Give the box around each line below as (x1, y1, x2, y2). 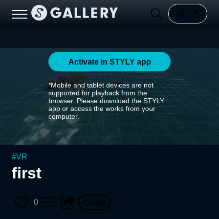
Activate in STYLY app (68, 57, 151, 66)
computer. (48, 112, 79, 120)
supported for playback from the (48, 89, 147, 97)
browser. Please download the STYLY (48, 97, 164, 105)
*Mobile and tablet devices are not (48, 81, 153, 89)
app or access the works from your (48, 105, 155, 112)
